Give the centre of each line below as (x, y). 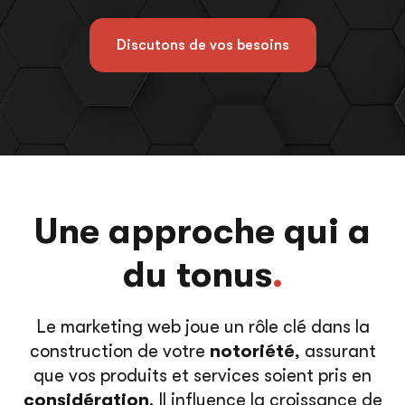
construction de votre (117, 351)
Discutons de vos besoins (202, 45)
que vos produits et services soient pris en (202, 376)
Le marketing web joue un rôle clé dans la (202, 327)
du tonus (197, 275)
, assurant (335, 351)
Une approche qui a (202, 231)
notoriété (250, 351)
